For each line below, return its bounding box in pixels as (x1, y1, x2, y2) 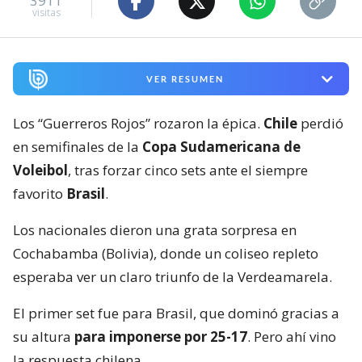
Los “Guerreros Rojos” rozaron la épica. (13, 114, 263, 133)
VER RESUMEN (145, 74, 224, 85)
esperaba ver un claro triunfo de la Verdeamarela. (13, 267, 332, 286)
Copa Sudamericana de (142, 137, 301, 156)
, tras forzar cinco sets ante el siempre (68, 161, 308, 179)
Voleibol (13, 161, 68, 179)
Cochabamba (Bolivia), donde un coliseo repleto (13, 244, 318, 263)
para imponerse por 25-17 (74, 327, 247, 346)
